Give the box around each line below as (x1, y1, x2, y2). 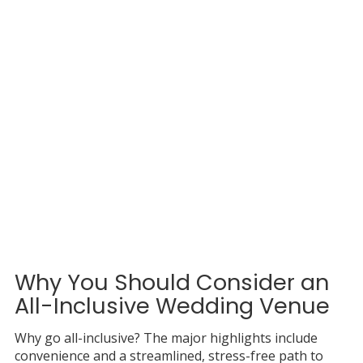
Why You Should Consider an (14, 267, 329, 297)
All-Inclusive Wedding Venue (14, 290, 330, 321)
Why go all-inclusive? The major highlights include (14, 328, 318, 347)
